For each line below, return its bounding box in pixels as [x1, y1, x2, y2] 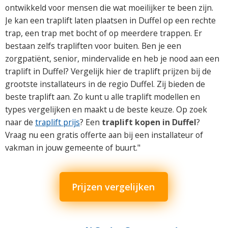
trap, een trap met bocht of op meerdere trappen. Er [5, 27, 202, 39]
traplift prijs [35, 117, 80, 128]
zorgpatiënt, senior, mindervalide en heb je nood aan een [5, 53, 219, 64]
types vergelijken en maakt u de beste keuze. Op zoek [5, 104, 207, 115]
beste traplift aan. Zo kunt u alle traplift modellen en [5, 91, 200, 102]
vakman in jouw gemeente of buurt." [5, 142, 140, 153]
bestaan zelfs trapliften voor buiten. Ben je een [5, 40, 181, 51]
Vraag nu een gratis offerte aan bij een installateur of [5, 129, 203, 140]
